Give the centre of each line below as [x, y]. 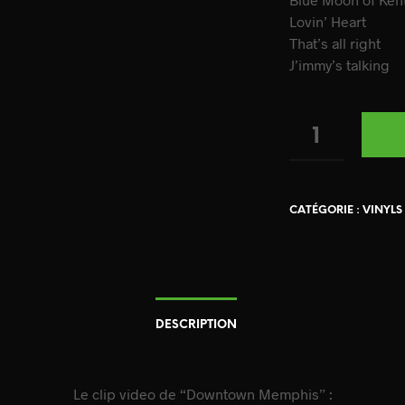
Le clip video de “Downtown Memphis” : [202, 394]
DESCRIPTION [196, 325]
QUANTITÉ [320, 134]
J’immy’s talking [340, 65]
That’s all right [335, 43]
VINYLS [383, 210]
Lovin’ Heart [328, 21]
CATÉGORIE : [326, 210]
